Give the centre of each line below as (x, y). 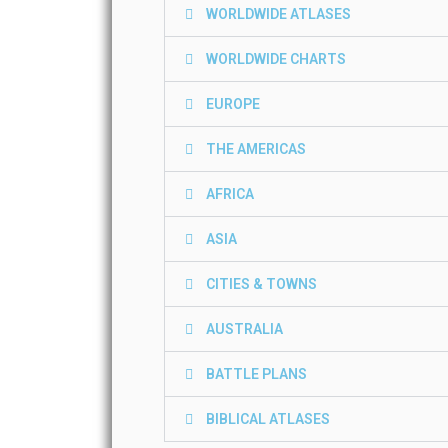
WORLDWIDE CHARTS (276, 59)
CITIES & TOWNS (261, 284)
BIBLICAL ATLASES (268, 419)
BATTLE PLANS (256, 374)
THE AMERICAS (256, 149)
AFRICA (230, 194)
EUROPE (233, 104)
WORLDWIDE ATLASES (278, 14)
